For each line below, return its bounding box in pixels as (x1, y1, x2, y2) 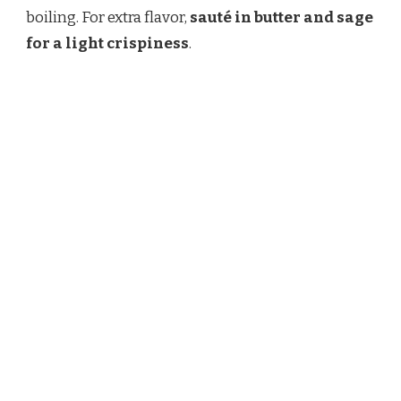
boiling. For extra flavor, (26, 8, 190, 28)
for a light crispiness (26, 34, 189, 54)
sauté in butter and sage (190, 8, 373, 28)
